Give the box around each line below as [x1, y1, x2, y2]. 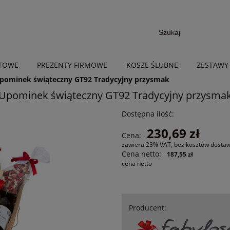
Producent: [128, 203, 166, 213]
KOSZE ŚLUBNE [126, 60, 178, 70]
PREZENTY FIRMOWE [37, 60, 108, 70]
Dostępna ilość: [121, 109, 174, 119]
